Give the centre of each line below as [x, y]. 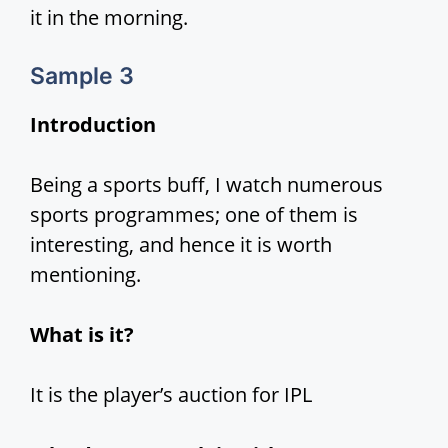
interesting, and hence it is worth [181, 245]
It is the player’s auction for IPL [171, 395]
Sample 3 [82, 76]
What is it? [82, 335]
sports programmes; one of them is [194, 215]
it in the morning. [109, 18]
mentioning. [85, 275]
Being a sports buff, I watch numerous [206, 185]
